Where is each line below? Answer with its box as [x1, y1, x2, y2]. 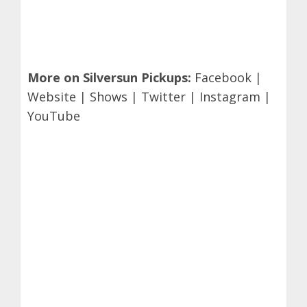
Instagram [199, 88, 260, 105]
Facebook [195, 69, 251, 86]
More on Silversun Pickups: [27, 69, 191, 86]
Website [27, 88, 76, 105]
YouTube [27, 108, 80, 124]
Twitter [141, 88, 189, 105]
